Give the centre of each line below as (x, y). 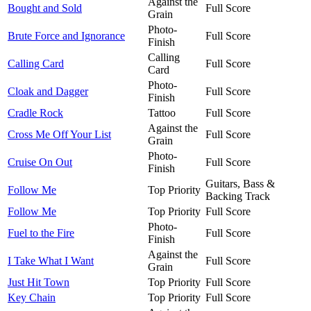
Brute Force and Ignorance (66, 35)
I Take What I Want (51, 260)
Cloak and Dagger (48, 91)
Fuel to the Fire (41, 233)
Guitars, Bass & (240, 183)
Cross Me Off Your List (59, 134)
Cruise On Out (40, 162)
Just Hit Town (39, 282)
